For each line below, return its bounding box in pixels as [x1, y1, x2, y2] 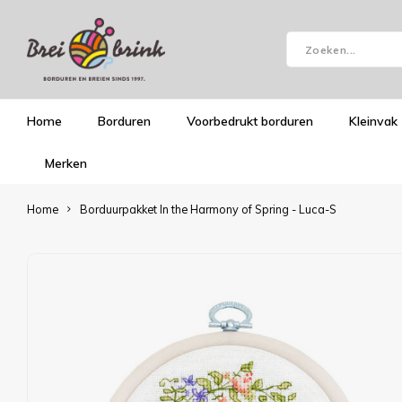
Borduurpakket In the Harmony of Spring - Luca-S [80, 202, 336, 216]
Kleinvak [349, 112, 398, 129]
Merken [45, 154, 87, 171]
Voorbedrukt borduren [187, 112, 313, 129]
